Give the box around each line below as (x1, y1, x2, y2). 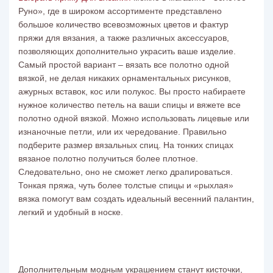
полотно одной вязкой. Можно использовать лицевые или (18, 113, 249, 123)
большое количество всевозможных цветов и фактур (18, 19, 229, 29)
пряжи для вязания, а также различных (18, 33, 177, 43)
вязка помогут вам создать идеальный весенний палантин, (18, 194, 254, 204)
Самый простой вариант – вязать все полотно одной (18, 60, 229, 69)
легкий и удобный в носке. (18, 207, 123, 217)
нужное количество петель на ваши (18, 100, 162, 110)
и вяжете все (187, 100, 241, 110)
